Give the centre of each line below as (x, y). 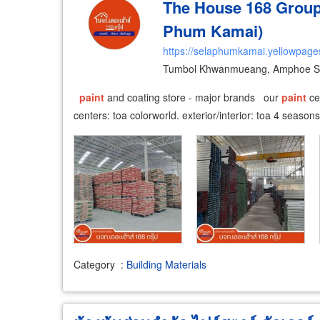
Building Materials (166, 264)
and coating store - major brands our (193, 97)
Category (94, 264)
